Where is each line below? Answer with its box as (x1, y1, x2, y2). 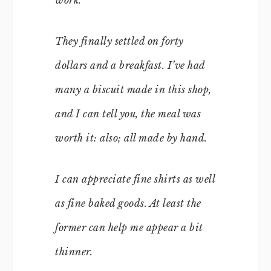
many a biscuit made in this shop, (55, 83, 212, 96)
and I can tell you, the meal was (55, 107, 201, 120)
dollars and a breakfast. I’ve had (55, 59, 205, 71)
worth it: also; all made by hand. (55, 131, 207, 144)
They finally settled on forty (55, 34, 184, 47)
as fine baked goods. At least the (55, 197, 201, 209)
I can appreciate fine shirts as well (55, 172, 215, 185)
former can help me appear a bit (55, 221, 203, 233)
